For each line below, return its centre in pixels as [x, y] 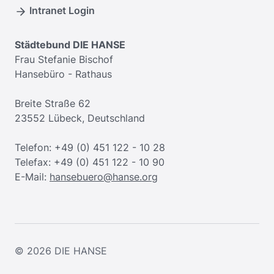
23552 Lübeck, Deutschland [80, 118]
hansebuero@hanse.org [104, 177]
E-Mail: [32, 177]
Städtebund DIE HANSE [70, 45]
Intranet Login [62, 11]
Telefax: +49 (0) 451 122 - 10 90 [90, 162]
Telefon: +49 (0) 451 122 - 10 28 [90, 148]
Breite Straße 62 [53, 104]
